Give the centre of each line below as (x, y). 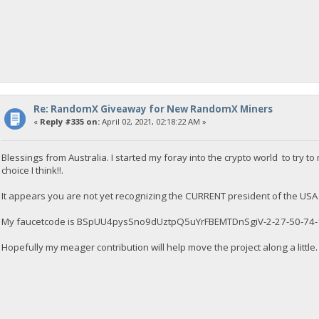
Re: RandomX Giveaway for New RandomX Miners (153, 109)
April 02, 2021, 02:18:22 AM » (153, 122)
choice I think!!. (33, 170)
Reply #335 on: (69, 122)
